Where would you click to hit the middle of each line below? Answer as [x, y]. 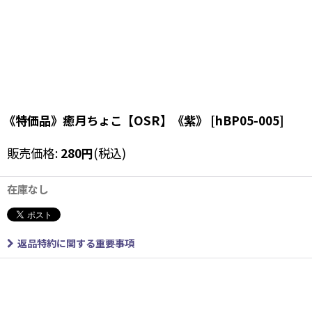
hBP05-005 [247, 120]
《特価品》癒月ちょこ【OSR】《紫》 [106, 120]
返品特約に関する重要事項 [76, 243]
